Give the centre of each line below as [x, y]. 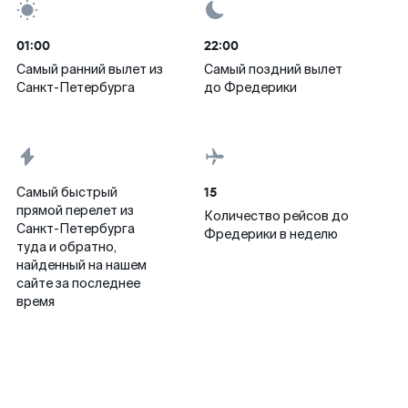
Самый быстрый [67, 192]
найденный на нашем [82, 265]
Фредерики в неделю [271, 234]
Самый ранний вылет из [90, 69]
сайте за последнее [78, 283]
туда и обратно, [66, 247]
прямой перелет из [75, 210]
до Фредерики [250, 87]
